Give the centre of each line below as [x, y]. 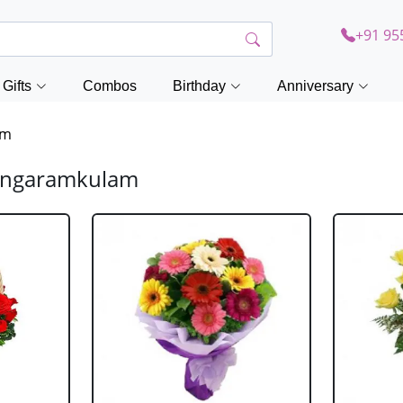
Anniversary [315, 86]
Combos [110, 86]
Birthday [199, 86]
